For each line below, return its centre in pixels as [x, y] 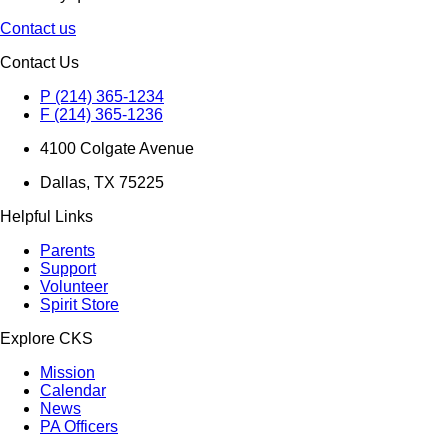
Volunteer [74, 286]
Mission [67, 372]
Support [68, 268]
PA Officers [79, 426]
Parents [67, 250]
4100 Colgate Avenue [117, 148]
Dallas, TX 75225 [102, 182]
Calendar [73, 390]
